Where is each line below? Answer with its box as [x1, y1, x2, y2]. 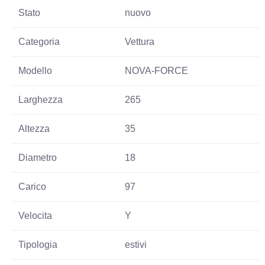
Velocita [18, 211, 53, 221]
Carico [18, 182, 47, 192]
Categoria [18, 37, 60, 47]
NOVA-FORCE [125, 66, 189, 76]
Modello [18, 66, 53, 76]
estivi [125, 240, 147, 250]
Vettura [125, 37, 155, 47]
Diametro [18, 153, 57, 163]
